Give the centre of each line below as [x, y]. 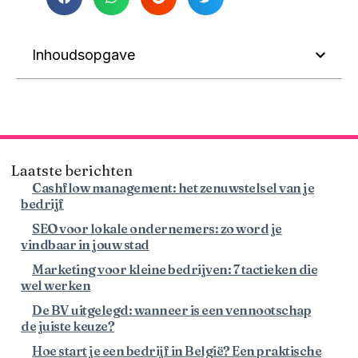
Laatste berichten [72, 171]
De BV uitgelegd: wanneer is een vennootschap [171, 310]
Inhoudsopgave [84, 55]
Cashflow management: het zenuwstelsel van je [173, 188]
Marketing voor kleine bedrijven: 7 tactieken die [175, 270]
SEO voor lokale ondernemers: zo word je [157, 229]
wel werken [56, 286]
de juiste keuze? [68, 326]
